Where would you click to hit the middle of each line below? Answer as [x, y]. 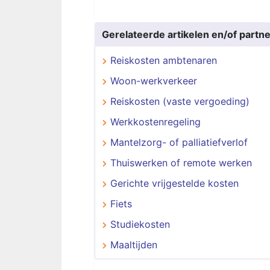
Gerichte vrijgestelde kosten [174, 183]
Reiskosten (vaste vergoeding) [180, 101]
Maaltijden [134, 245]
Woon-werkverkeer [154, 81]
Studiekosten [140, 224]
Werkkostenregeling [155, 122]
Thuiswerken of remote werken [181, 163]
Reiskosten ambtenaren [164, 60]
